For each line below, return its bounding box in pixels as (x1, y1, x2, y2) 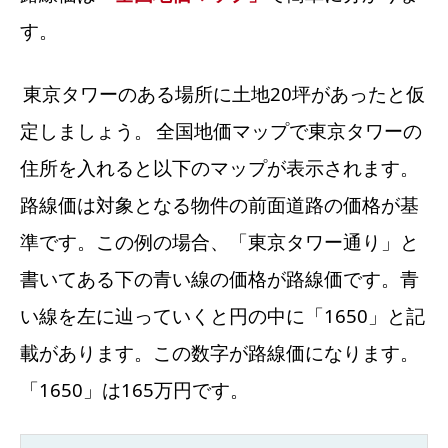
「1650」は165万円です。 (20, 376, 249, 402)
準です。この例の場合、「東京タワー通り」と (20, 228, 419, 254)
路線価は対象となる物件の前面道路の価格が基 (20, 191, 419, 217)
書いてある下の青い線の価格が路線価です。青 (20, 265, 419, 291)
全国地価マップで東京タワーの (156, 117, 422, 143)
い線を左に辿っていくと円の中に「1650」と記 (20, 302, 425, 328)
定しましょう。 (20, 117, 153, 143)
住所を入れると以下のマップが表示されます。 (20, 154, 419, 180)
